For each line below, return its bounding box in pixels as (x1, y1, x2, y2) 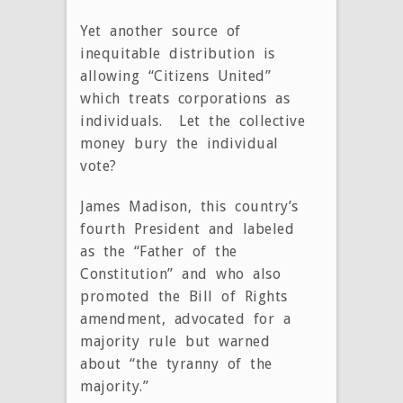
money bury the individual (80, 134, 279, 152)
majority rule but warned (80, 332, 270, 350)
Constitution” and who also (80, 264, 281, 282)
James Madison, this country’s (80, 197, 299, 215)
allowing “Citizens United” (80, 67, 271, 85)
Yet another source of (80, 22, 241, 40)
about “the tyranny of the (80, 354, 273, 372)
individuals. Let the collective (80, 112, 305, 130)
